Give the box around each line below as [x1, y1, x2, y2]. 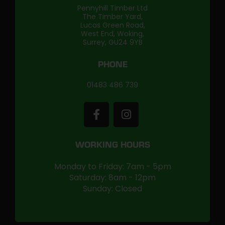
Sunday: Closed [83, 183, 142, 194]
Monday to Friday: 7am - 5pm [54, 161, 171, 172]
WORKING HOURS [75, 142, 150, 151]
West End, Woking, [81, 29, 144, 39]
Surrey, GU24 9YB [82, 37, 143, 47]
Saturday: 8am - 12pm [69, 172, 156, 183]
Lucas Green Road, [80, 20, 145, 30]
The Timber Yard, [82, 12, 143, 22]
